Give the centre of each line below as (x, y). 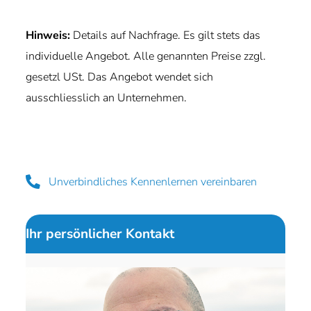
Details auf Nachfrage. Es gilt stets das (167, 35)
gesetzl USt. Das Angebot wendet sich (120, 77)
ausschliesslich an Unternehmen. (107, 98)
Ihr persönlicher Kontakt (100, 234)
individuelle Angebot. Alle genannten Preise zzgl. (146, 56)
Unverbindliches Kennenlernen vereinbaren (153, 182)
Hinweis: (48, 35)
